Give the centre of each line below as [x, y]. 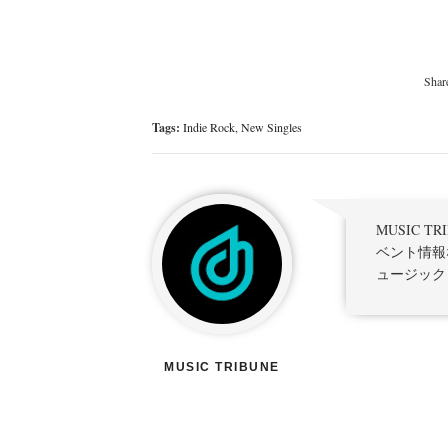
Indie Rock [209, 126]
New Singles [271, 126]
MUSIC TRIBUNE [222, 366]
